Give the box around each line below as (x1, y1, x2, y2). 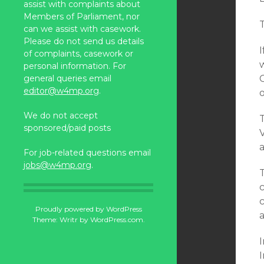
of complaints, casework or (24, 48, 133, 59)
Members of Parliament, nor (24, 11, 140, 22)
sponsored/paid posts (24, 123, 111, 133)
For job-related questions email (24, 147, 151, 158)
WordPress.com (90, 215, 143, 224)
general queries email (24, 73, 111, 84)
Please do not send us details (24, 36, 144, 47)
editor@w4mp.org (24, 85, 99, 96)
